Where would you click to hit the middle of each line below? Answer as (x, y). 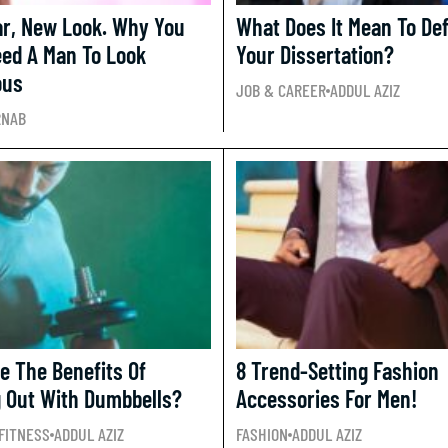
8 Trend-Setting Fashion (337, 370)
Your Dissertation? (315, 54)
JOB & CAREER (281, 90)
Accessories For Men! (326, 398)
